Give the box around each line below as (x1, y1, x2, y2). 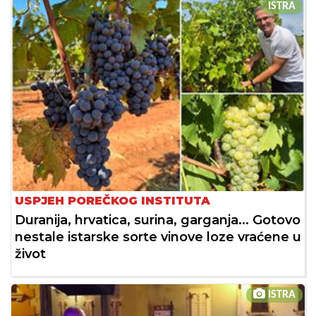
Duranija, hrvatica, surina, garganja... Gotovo (15, 212, 300, 229)
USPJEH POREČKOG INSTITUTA (15, 194, 210, 208)
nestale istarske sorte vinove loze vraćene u (15, 229, 301, 245)
